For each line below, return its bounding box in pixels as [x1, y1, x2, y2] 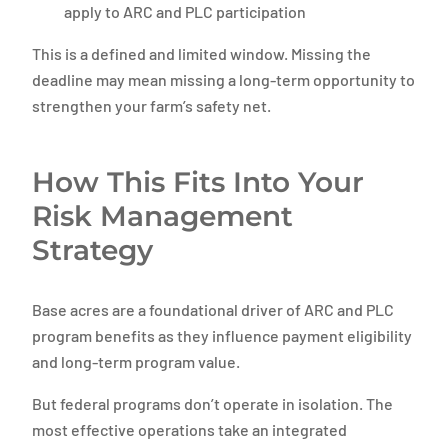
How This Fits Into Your [32, 165, 364, 199]
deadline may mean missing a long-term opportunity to [32, 70, 415, 89]
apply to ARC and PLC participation [64, 2, 306, 21]
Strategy [32, 233, 153, 267]
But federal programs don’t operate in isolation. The [32, 394, 393, 413]
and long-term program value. [32, 352, 240, 371]
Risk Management [32, 199, 293, 233]
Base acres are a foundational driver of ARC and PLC [32, 300, 394, 319]
